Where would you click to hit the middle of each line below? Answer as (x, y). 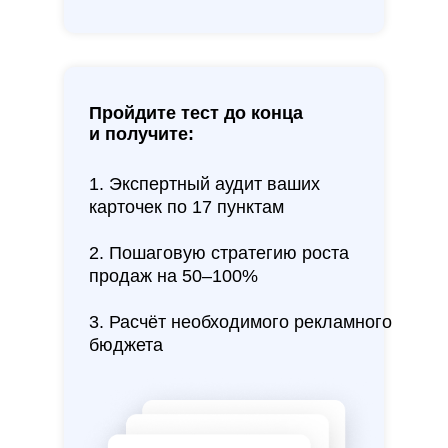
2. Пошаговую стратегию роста (219, 253)
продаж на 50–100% (173, 276)
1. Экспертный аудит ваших (204, 184)
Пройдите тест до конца (196, 113)
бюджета (126, 345)
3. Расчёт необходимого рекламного (240, 322)
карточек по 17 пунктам (186, 207)
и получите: (141, 134)
